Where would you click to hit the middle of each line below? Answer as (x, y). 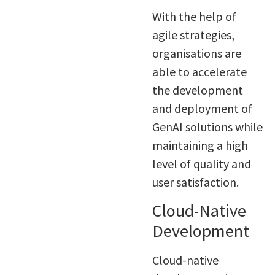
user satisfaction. (195, 182)
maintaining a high (200, 145)
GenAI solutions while (207, 127)
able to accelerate (199, 72)
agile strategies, (193, 35)
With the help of (194, 17)
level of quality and (201, 164)
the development (197, 90)
